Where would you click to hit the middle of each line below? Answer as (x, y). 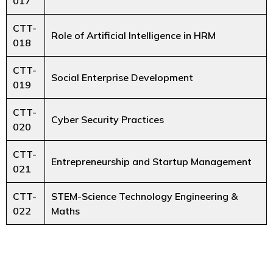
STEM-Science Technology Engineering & (144, 196)
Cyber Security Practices (108, 119)
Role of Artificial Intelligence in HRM (133, 35)
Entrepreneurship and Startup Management (151, 161)
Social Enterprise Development (122, 77)
